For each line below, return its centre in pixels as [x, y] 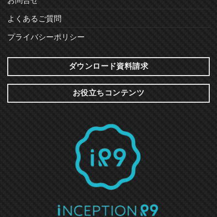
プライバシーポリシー [46, 37]
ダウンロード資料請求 [108, 66]
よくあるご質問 [34, 18]
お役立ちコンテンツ [108, 93]
